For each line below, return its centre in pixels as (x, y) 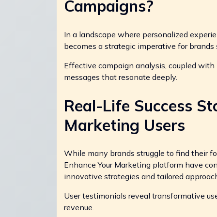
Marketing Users (124, 125)
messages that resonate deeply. (121, 77)
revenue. (79, 208)
